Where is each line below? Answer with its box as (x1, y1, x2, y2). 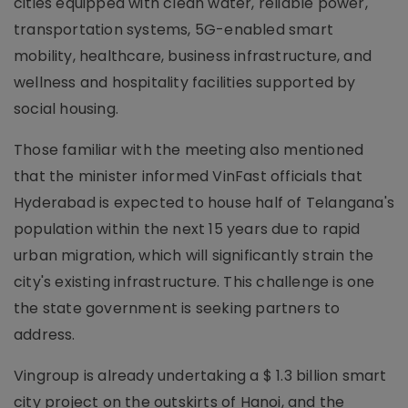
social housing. (14, 98, 118, 119)
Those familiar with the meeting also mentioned (14, 139, 364, 160)
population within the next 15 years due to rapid (14, 219, 361, 240)
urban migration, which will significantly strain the (14, 245, 374, 266)
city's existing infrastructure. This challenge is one (14, 271, 375, 292)
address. (14, 324, 76, 345)
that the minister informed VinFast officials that (14, 166, 362, 187)
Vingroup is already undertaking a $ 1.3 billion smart (14, 365, 387, 386)
